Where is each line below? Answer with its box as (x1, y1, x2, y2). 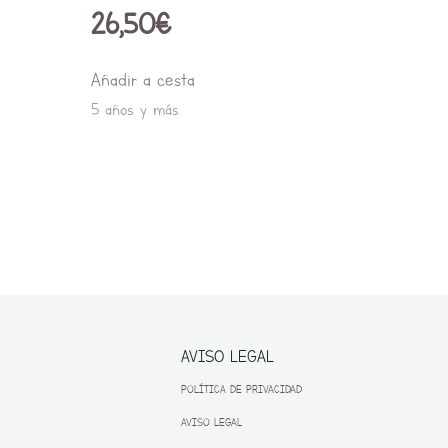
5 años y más (91, 99, 179, 121)
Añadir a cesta (91, 68, 195, 93)
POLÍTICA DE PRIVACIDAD (181, 381, 302, 397)
